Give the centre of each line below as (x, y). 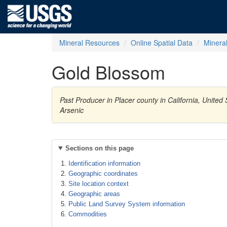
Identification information (104, 163)
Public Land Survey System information (127, 204)
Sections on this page (99, 148)
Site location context (99, 184)
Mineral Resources (89, 43)
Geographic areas (94, 194)
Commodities (88, 214)
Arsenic (72, 110)
